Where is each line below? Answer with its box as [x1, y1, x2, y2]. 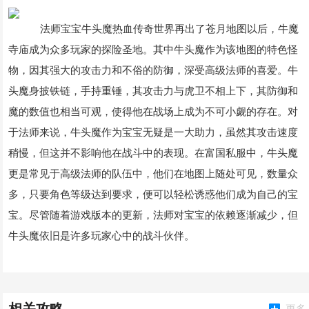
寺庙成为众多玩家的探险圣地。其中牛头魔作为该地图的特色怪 [8, 43, 299, 55]
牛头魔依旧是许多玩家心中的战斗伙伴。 [8, 230, 195, 241]
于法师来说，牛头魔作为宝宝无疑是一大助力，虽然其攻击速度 [8, 126, 299, 138]
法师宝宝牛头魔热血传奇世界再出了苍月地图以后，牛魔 [29, 23, 299, 34]
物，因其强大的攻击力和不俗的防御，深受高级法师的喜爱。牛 [8, 64, 299, 76]
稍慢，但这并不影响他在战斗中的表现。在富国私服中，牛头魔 [8, 147, 299, 159]
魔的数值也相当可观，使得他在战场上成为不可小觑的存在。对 [8, 106, 299, 117]
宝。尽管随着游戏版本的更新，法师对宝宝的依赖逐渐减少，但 [8, 209, 299, 221]
